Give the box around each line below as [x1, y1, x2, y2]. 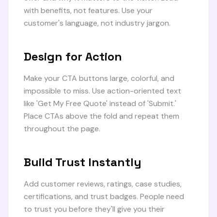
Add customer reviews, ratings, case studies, [24, 179, 182, 189]
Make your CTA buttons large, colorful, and [24, 73, 174, 83]
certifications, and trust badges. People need [24, 191, 184, 201]
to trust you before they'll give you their [24, 204, 165, 214]
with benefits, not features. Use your [24, 5, 153, 15]
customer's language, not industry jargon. [24, 18, 170, 28]
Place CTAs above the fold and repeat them [24, 111, 179, 121]
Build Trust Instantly [24, 155, 141, 170]
